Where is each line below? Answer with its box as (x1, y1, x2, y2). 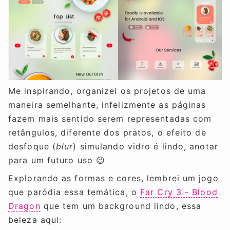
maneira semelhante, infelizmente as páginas (8, 99, 206, 110)
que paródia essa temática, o (8, 186, 141, 197)
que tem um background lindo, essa (40, 200, 202, 211)
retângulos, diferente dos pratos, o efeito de (8, 127, 206, 138)
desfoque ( (8, 141, 56, 151)
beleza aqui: (8, 214, 62, 225)
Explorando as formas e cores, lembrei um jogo (8, 172, 219, 183)
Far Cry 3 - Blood (140, 186, 218, 197)
